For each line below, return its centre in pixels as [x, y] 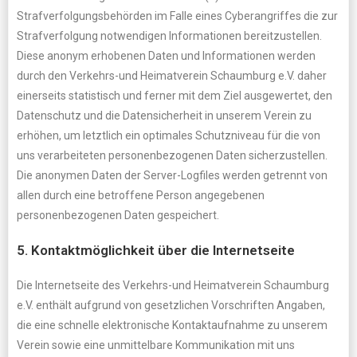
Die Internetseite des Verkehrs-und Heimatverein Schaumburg [173, 285]
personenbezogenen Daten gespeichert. [118, 215]
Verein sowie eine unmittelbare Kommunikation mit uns [156, 345]
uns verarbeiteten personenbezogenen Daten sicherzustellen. [172, 155]
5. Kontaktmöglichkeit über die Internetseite [156, 250]
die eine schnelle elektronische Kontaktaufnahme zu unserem [172, 325]
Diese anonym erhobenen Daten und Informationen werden [166, 56]
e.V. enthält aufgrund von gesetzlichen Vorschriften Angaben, [171, 305]
